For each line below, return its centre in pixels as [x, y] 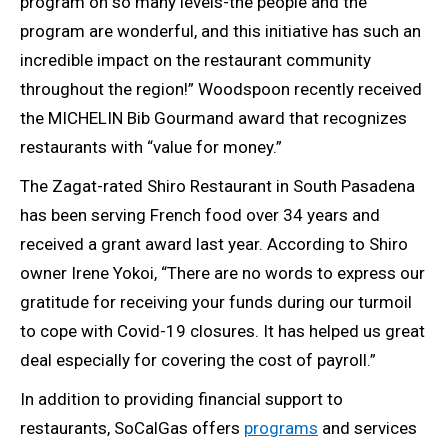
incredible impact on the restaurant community [195, 60]
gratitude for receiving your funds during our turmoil [216, 302]
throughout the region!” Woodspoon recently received [221, 89]
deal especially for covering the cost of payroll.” [198, 360]
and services [367, 428]
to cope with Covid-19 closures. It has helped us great [222, 331]
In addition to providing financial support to [181, 399]
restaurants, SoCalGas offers [132, 428]
